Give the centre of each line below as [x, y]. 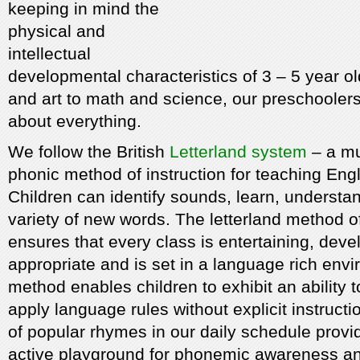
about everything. [75, 121]
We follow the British [89, 152]
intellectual [49, 54]
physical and [57, 31]
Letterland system [238, 152]
